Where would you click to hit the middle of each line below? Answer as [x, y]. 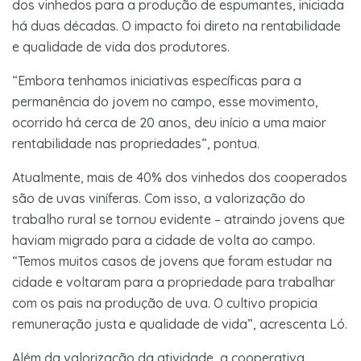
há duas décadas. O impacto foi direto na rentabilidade [176, 25]
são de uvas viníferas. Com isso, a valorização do [159, 198]
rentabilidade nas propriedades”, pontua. [136, 143]
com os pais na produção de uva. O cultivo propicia [165, 303]
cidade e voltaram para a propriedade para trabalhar [174, 282]
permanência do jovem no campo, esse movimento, [165, 101]
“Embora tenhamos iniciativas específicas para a [157, 80]
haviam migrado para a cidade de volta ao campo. [164, 240]
